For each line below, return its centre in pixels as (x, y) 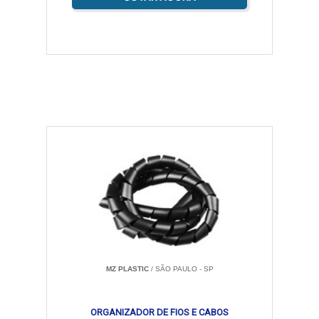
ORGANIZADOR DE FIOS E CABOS (159, 312)
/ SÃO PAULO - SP (181, 269)
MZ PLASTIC (127, 269)
